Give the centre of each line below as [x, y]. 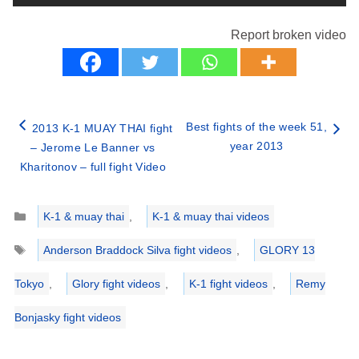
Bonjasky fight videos [68, 318]
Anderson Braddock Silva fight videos [137, 250]
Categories [53, 207]
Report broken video [288, 35]
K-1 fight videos [228, 284]
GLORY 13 [287, 250]
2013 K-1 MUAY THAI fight [103, 129]
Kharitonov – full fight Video [93, 167]
